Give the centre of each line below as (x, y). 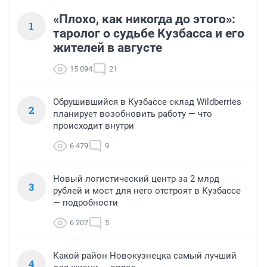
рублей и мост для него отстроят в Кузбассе (147, 191)
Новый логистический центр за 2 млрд (136, 179)
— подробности (86, 203)
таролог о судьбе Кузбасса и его (149, 34)
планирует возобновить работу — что (133, 114)
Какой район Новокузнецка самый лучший (145, 256)
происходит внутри (94, 126)
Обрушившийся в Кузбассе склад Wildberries (147, 102)
